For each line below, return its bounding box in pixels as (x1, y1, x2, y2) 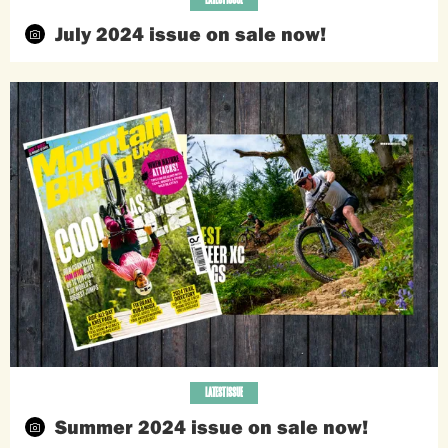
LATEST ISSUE (205, 384, 243, 402)
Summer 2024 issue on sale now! (55, 414, 368, 440)
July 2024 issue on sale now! (55, 20, 326, 46)
